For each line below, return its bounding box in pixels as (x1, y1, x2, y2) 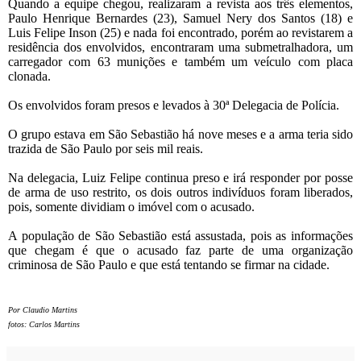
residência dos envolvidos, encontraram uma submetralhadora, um (8, 40, 353, 55)
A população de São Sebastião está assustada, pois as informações (8, 229, 353, 243)
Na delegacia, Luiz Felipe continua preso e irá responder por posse (8, 171, 353, 185)
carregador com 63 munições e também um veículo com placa (8, 55, 353, 69)
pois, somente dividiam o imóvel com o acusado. (8, 200, 255, 214)
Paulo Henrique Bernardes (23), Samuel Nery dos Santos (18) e (8, 11, 353, 26)
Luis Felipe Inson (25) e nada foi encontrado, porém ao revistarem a (8, 26, 353, 40)
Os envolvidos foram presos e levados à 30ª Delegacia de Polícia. (8, 98, 339, 113)
